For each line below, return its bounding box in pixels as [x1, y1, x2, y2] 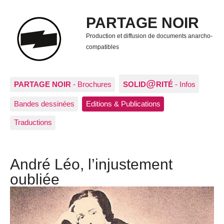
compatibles [85, 43, 119, 51]
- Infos [174, 79, 195, 88]
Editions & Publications [85, 99, 160, 108]
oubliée [10, 170, 59, 188]
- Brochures [70, 79, 111, 88]
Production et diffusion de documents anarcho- [85, 32, 212, 40]
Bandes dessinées [13, 99, 74, 108]
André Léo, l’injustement [10, 155, 172, 173]
